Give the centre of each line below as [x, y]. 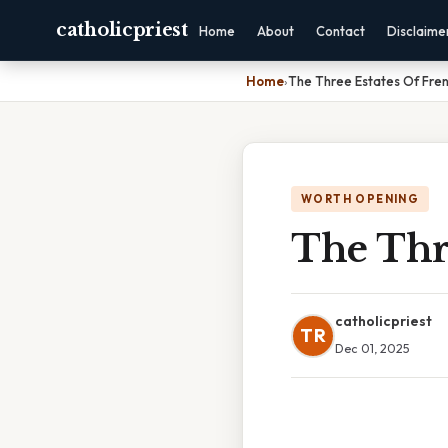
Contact [340, 31]
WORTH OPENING [360, 199]
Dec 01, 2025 [372, 348]
